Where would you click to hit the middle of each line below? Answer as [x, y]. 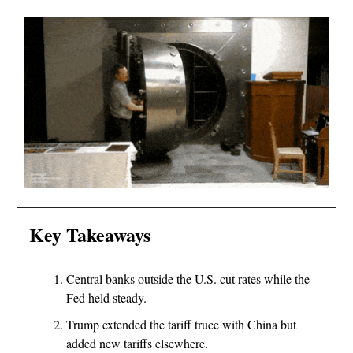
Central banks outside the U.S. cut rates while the [188, 279]
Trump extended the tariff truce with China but [181, 325]
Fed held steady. [106, 298]
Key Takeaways [90, 235]
